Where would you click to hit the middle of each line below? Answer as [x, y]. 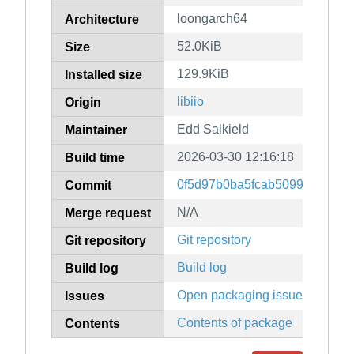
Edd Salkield [213, 130]
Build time [95, 158]
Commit [88, 186]
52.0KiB [200, 47]
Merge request [108, 213]
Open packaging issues [243, 296]
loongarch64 [212, 19]
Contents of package [235, 323]
